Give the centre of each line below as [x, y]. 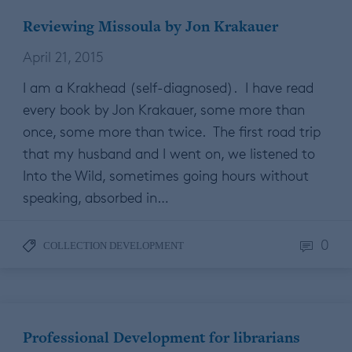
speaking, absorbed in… [96, 198]
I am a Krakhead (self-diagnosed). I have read [168, 88]
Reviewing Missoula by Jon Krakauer [150, 27]
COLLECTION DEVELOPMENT [114, 246]
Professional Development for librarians [161, 338]
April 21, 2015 [63, 57]
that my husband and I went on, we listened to [169, 154]
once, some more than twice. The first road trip [172, 132]
